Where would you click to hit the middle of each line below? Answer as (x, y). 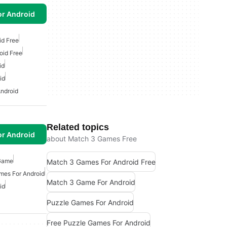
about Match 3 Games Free (92, 139)
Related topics (78, 127)
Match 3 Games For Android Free (101, 162)
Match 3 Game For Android (91, 182)
